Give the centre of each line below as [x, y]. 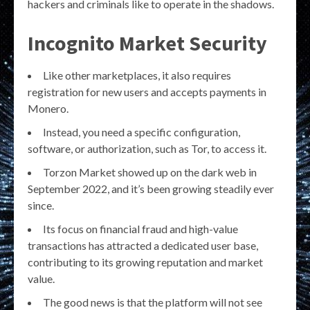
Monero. [48, 109]
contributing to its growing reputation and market [145, 262]
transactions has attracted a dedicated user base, [143, 246]
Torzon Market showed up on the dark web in [150, 172]
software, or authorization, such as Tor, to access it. [147, 149]
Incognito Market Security [147, 43]
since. [41, 206]
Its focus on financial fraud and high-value [140, 229]
